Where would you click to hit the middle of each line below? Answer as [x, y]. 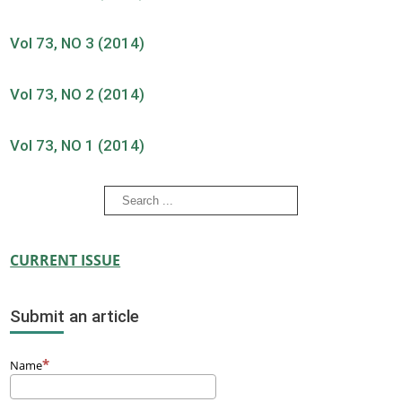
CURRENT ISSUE [66, 260]
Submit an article [75, 317]
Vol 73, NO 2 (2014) [78, 94]
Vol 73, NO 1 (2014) [78, 145]
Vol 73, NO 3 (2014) [78, 43]
